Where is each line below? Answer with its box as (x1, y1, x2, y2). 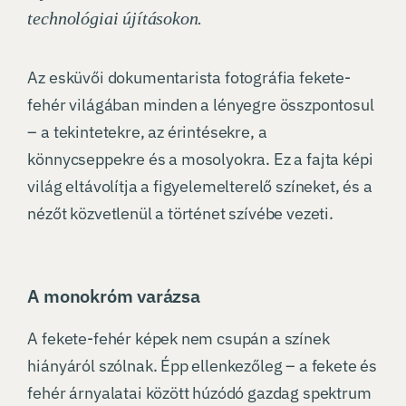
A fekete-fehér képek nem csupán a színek (27, 328, 330, 350)
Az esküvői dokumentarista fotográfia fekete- (27, 67, 351, 89)
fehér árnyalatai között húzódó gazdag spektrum (27, 382, 372, 404)
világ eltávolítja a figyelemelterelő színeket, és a (27, 176, 372, 198)
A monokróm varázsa (27, 284, 200, 309)
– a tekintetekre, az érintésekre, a (27, 121, 267, 143)
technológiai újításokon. (27, 8, 203, 29)
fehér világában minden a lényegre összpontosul (27, 94, 374, 116)
